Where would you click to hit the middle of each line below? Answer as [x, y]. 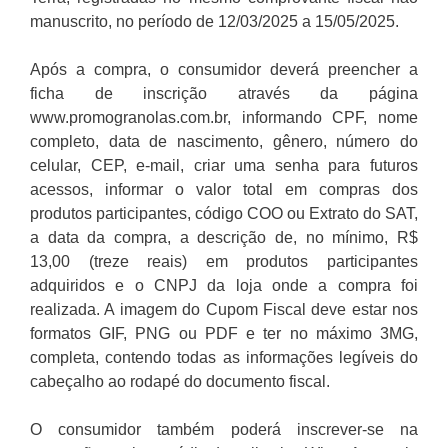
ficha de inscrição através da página [224, 94]
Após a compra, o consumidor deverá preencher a [224, 70]
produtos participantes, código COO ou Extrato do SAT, [224, 214]
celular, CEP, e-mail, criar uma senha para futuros [224, 166]
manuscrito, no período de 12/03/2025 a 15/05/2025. [214, 22]
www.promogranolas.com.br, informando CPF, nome [224, 118]
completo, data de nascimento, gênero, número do [224, 142]
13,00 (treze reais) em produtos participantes [224, 262]
